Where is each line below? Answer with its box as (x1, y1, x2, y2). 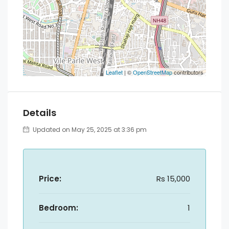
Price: (39, 173, 61, 184)
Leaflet (106, 68, 123, 76)
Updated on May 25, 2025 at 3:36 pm (31, 125, 147, 134)
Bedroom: (39, 202, 78, 213)
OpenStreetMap (133, 68, 172, 76)
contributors (172, 68, 203, 76)
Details (23, 106, 56, 119)
